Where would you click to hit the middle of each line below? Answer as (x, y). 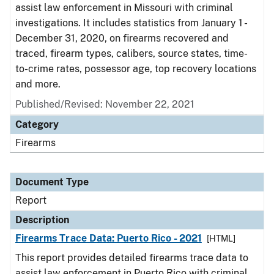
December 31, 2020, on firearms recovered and (122, 38)
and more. (39, 84)
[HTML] (221, 239)
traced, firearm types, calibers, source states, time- (131, 54)
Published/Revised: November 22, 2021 (105, 104)
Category (37, 124)
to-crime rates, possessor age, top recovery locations (136, 69)
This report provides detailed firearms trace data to (132, 258)
